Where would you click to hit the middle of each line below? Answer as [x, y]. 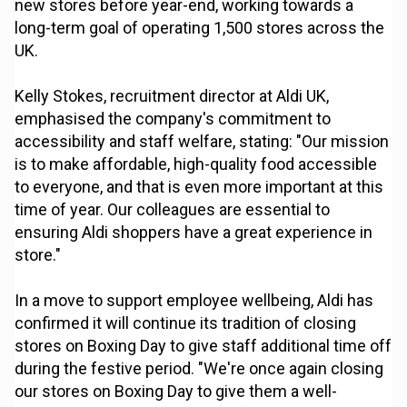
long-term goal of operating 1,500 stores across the [200, 28]
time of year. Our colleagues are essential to [173, 210]
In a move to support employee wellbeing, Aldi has [194, 301]
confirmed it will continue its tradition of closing [186, 323]
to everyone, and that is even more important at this [199, 187]
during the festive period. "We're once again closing [199, 369]
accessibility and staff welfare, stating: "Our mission [202, 142]
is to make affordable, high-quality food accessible [196, 164]
